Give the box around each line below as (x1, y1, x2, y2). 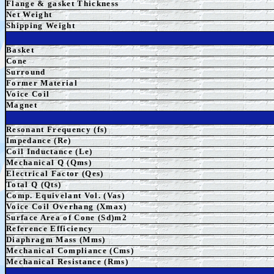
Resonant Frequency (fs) (6, 125, 108, 134)
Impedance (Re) (6, 136, 72, 145)
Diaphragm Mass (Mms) (6, 235, 106, 244)
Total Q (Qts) (6, 180, 62, 189)
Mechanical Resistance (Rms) (6, 257, 128, 266)
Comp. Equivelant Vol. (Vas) (6, 191, 125, 200)
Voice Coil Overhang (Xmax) (6, 202, 127, 211)
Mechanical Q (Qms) (6, 158, 92, 167)
